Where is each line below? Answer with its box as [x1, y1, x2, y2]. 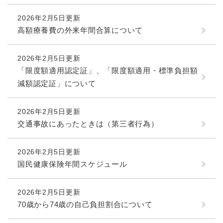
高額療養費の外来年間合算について [17, 25, 143, 34]
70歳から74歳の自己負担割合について [17, 200, 153, 209]
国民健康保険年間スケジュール [17, 159, 127, 168]
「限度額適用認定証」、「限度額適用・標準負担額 [17, 66, 198, 75]
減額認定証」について [17, 79, 96, 88]
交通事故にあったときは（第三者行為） [17, 119, 159, 128]
